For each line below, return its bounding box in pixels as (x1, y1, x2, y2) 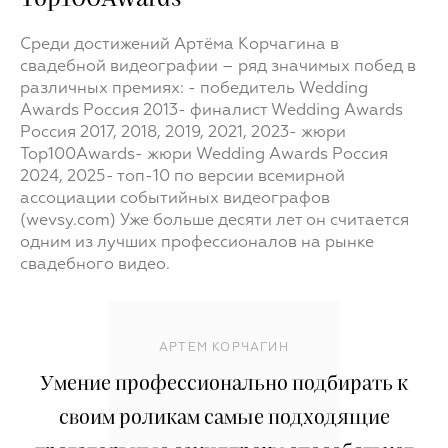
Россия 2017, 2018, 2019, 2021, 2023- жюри (20, 125, 346, 142)
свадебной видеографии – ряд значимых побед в (20, 59, 416, 76)
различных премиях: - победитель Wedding (20, 81, 368, 98)
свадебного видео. (20, 257, 170, 274)
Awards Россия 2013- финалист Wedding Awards (20, 103, 403, 120)
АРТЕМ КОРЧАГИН (159, 342, 289, 355)
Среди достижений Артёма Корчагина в (20, 37, 339, 54)
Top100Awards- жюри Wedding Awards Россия (20, 147, 388, 164)
